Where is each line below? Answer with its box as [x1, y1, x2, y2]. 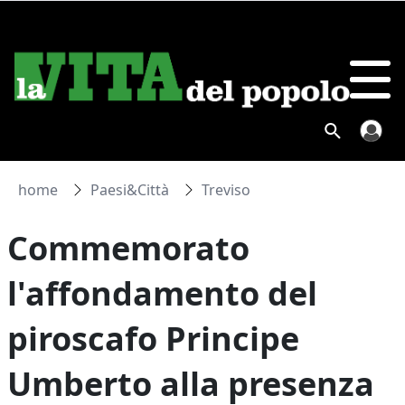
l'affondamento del [7, 271, 318, 316]
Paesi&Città [90, 180, 170, 200]
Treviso [202, 180, 251, 200]
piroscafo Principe [7, 316, 300, 361]
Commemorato [7, 226, 250, 270]
